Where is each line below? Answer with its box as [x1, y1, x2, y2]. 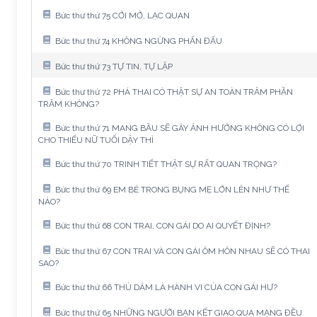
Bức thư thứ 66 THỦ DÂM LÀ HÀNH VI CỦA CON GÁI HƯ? [55, 282, 277, 292]
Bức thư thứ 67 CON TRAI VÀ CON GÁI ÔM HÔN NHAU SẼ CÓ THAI [55, 246, 310, 256]
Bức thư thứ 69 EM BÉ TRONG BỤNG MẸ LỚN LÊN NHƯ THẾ [55, 184, 289, 195]
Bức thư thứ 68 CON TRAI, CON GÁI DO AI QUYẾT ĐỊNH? [55, 220, 270, 231]
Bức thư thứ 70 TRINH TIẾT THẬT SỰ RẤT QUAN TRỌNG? [55, 158, 277, 169]
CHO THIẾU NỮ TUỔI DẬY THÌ [38, 135, 154, 145]
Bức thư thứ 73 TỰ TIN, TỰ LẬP [55, 61, 173, 71]
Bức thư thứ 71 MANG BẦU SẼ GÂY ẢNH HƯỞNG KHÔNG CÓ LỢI [55, 122, 304, 133]
